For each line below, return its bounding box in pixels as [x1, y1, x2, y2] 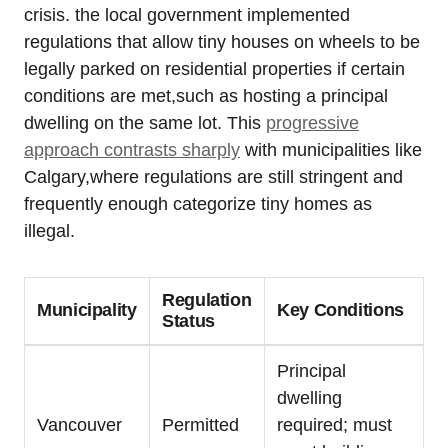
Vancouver [37, 414, 122, 435]
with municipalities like [240, 139, 422, 160]
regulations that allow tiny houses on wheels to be [24, 31, 420, 52]
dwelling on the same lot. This [24, 112, 266, 133]
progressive [266, 112, 359, 133]
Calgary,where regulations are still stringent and [24, 166, 403, 187]
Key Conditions [277, 299, 404, 320]
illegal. [24, 220, 75, 241]
